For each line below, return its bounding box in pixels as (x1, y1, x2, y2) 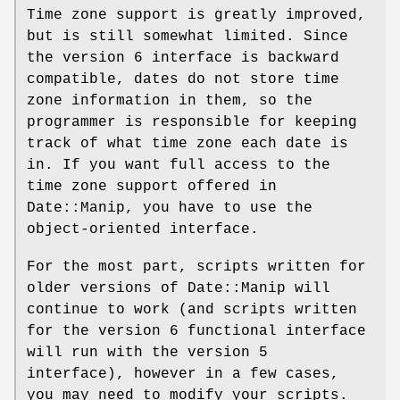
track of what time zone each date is (27, 136, 348, 153)
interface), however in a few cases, (27, 366, 339, 383)
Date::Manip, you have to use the (27, 200, 312, 217)
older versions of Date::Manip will (27, 280, 330, 297)
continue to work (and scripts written (27, 302, 357, 319)
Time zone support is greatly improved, (27, 7, 366, 24)
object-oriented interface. (27, 221, 259, 238)
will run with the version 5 (27, 345, 268, 362)
